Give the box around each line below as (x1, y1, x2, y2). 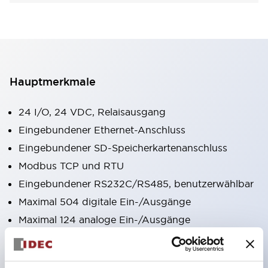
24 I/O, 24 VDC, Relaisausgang (19, 106, 166, 118)
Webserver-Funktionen (19, 249, 126, 261)
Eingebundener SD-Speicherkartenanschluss (19, 142, 227, 154)
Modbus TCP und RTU (19, 160, 124, 172)
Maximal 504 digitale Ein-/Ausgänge (19, 196, 191, 208)
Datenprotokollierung (19, 232, 118, 243)
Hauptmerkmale (10, 75, 96, 89)
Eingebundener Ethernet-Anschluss (19, 124, 185, 136)
